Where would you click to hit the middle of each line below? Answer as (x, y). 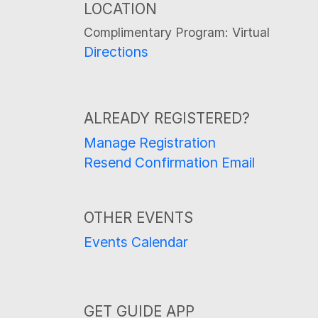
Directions (116, 52)
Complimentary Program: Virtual (177, 33)
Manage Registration (150, 143)
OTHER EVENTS (138, 218)
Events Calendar (136, 242)
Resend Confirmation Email (169, 163)
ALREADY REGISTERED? (167, 119)
